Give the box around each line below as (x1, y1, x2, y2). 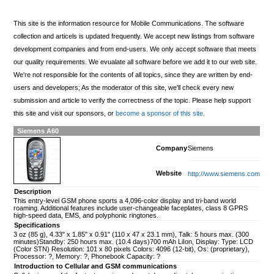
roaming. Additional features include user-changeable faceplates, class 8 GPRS (13, 204, 248, 212)
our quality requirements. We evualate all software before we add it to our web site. (13, 58, 257, 66)
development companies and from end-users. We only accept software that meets (13, 45, 257, 53)
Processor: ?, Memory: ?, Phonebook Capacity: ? (13, 252, 161, 260)
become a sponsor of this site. (116, 109, 206, 117)
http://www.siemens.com (188, 169, 261, 177)
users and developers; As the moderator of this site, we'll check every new (13, 84, 234, 92)
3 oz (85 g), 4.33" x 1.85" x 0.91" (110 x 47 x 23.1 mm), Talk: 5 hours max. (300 (13, 230, 250, 238)
